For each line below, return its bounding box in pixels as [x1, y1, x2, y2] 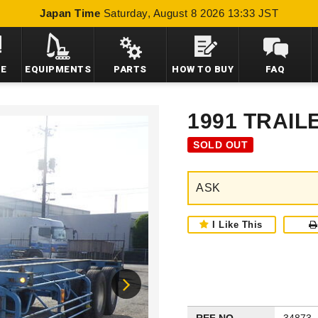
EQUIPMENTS [25, 64, 91, 75]
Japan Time [40, 7, 100, 19]
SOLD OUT [193, 139, 248, 150]
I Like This [212, 219, 263, 230]
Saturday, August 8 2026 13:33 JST [103, 7, 278, 19]
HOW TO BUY [172, 64, 234, 75]
